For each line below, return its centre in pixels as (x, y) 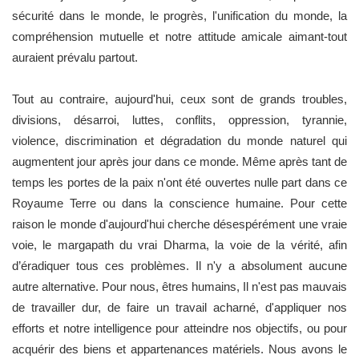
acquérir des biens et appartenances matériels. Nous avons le (179, 349)
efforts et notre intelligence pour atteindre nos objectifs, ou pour (179, 328)
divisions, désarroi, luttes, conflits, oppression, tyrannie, (179, 119)
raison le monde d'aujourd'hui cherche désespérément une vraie (179, 224)
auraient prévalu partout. (75, 57)
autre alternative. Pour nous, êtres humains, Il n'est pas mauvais (179, 286)
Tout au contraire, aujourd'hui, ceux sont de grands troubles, (179, 99)
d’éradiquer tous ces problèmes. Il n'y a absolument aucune (179, 265)
